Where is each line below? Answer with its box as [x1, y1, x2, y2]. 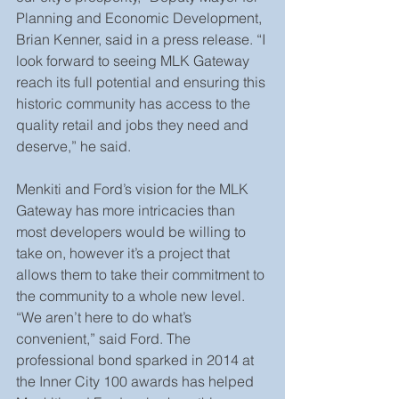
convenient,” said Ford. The [16, 330, 194, 347]
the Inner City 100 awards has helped [16, 372, 257, 390]
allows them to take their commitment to [16, 265, 268, 283]
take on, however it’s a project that [16, 244, 233, 262]
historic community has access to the [16, 94, 254, 112]
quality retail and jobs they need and [16, 116, 252, 134]
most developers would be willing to [16, 223, 249, 240]
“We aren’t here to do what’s [16, 308, 195, 326]
